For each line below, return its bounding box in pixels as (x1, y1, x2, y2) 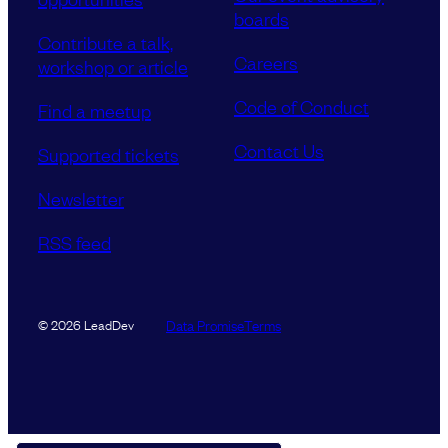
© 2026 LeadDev (38, 314, 134, 335)
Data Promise (166, 312, 244, 335)
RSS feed (38, 230, 111, 255)
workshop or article (38, 54, 188, 79)
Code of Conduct (234, 94, 369, 119)
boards (234, 6, 289, 31)
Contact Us (234, 138, 324, 163)
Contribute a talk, (38, 30, 173, 55)
